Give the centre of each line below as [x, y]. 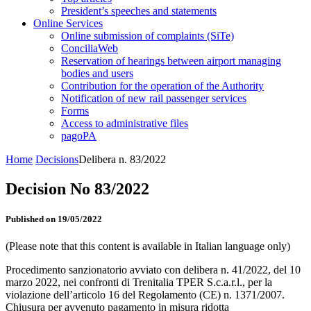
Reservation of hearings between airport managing [171, 61]
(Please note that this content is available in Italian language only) [148, 246]
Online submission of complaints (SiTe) [148, 36]
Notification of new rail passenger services [154, 98]
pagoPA [79, 136]
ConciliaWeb [90, 48]
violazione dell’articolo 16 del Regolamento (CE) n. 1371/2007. [145, 295]
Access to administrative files [125, 123]
